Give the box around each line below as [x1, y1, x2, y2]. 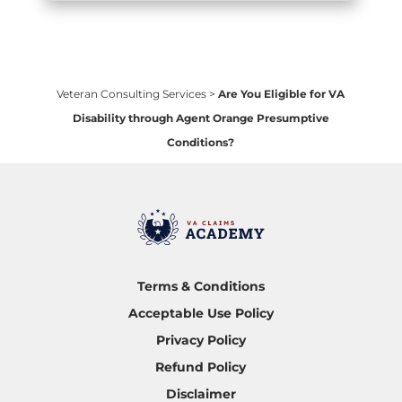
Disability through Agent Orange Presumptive [72, 111, 329, 125]
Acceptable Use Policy [127, 305, 274, 322]
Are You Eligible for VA [218, 87, 345, 100]
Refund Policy [155, 359, 247, 376]
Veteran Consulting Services [57, 87, 207, 100]
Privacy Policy [155, 332, 246, 349]
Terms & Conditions [136, 278, 265, 295]
